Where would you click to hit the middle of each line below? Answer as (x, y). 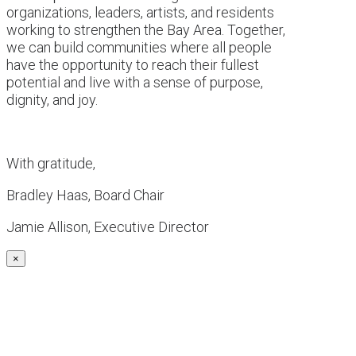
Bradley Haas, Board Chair (85, 195)
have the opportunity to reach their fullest (133, 64)
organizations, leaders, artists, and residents (140, 12)
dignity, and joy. (52, 99)
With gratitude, (51, 163)
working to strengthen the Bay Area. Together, (146, 29)
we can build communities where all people (139, 47)
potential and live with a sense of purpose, (135, 82)
